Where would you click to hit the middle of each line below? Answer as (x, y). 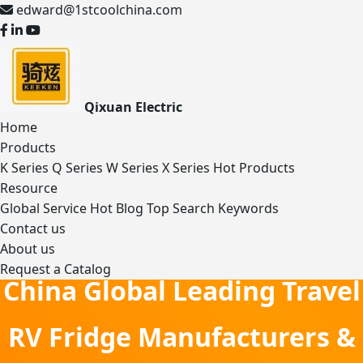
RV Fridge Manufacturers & (181, 337)
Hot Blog (117, 208)
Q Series (77, 168)
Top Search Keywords (213, 208)
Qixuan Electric (133, 107)
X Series (186, 168)
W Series (132, 168)
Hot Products (254, 168)
